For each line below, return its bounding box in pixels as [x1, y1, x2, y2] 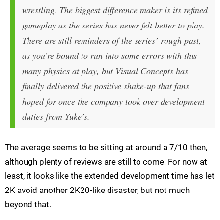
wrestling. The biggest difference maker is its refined [22, 4, 208, 16]
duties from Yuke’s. [22, 110, 90, 123]
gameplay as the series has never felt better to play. [22, 19, 205, 31]
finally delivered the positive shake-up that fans [22, 80, 189, 92]
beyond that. [5, 199, 51, 210]
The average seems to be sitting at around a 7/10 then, [5, 142, 207, 153]
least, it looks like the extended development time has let [5, 171, 215, 181]
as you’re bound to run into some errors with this [22, 50, 197, 62]
